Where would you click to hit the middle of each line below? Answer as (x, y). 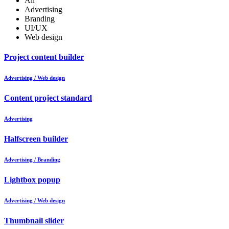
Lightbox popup (32, 180)
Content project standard (48, 98)
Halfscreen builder (36, 139)
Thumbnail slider (34, 221)
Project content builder (44, 57)
